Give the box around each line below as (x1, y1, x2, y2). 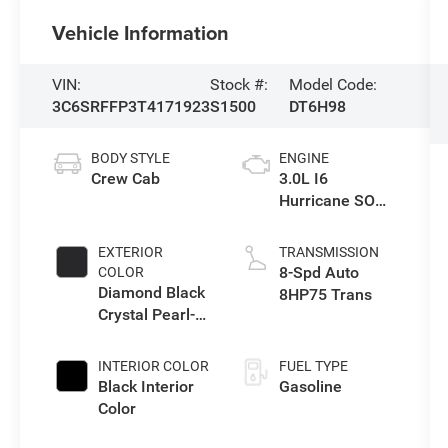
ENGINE (278, 150, 329, 167)
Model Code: (288, 75, 377, 95)
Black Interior (98, 377, 195, 397)
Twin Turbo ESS (278, 213, 393, 233)
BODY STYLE (91, 150, 171, 167)
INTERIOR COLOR (98, 358, 210, 375)
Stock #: (210, 75, 269, 95)
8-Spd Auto (278, 263, 359, 283)
